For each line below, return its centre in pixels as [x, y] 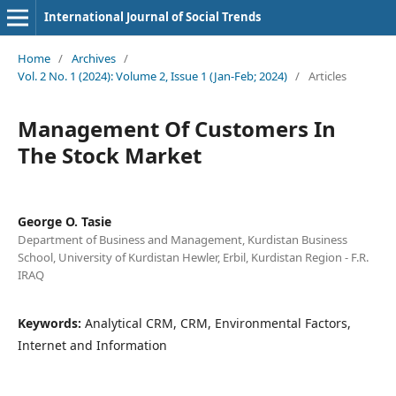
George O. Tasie [64, 221]
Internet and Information [92, 345]
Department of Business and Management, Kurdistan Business [182, 239]
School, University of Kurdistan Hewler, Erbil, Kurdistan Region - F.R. [193, 257]
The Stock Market [109, 155]
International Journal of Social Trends [152, 17]
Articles [327, 76]
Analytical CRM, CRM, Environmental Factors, [217, 323]
